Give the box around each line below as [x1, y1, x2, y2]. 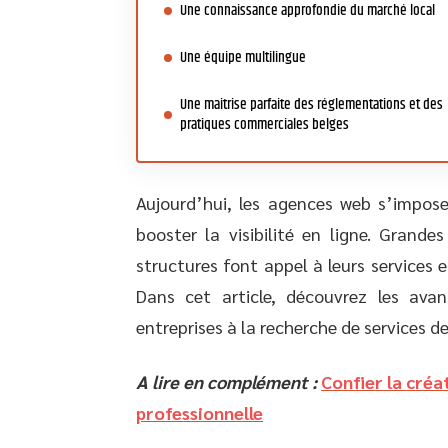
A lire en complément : [136, 370, 317, 393]
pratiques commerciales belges [180, 113, 352, 136]
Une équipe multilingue [180, 46, 309, 69]
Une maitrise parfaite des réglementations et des [180, 93, 443, 116]
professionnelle [136, 401, 263, 424]
